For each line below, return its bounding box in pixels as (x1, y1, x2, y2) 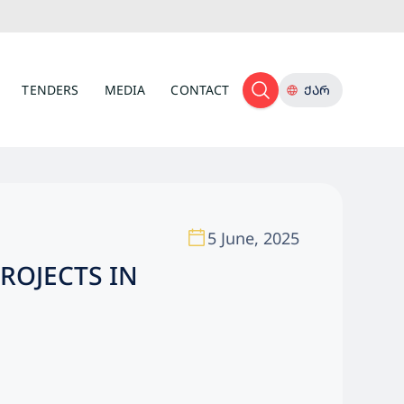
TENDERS (22, 80, 79, 98)
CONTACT (170, 80, 230, 98)
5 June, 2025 (207, 227, 299, 249)
